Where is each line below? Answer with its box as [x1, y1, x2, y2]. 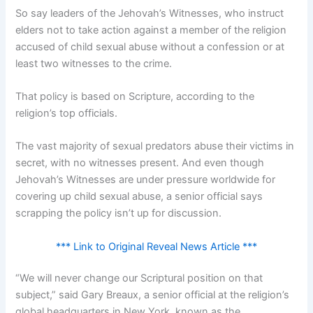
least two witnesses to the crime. [15, 57, 173, 70]
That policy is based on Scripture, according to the [15, 89, 255, 103]
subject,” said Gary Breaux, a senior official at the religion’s [15, 289, 290, 302]
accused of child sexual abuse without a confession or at [15, 40, 285, 53]
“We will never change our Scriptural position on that [15, 272, 263, 285]
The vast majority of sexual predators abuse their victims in [15, 140, 295, 153]
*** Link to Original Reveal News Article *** [56, 240, 257, 253]
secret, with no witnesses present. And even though [15, 156, 265, 170]
